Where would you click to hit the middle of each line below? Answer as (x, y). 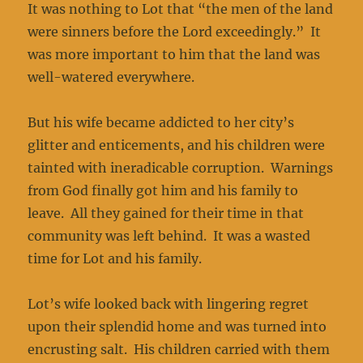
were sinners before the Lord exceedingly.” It (175, 32)
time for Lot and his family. (115, 259)
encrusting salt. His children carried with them (179, 350)
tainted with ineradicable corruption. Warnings (181, 168)
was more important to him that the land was (174, 55)
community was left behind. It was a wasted (169, 236)
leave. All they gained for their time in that (166, 214)
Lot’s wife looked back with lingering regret (169, 304)
